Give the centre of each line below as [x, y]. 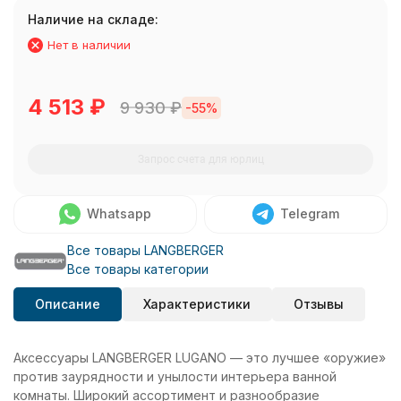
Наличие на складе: [93, 19]
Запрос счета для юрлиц [200, 160]
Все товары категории [138, 269]
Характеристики [197, 304]
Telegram [310, 214]
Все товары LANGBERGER [145, 251]
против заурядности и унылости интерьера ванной [175, 377]
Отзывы [319, 304]
